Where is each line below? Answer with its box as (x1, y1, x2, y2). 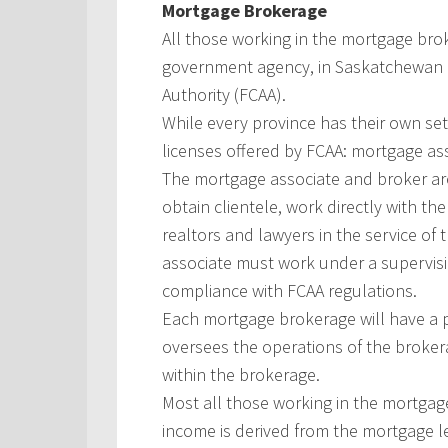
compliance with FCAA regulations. (162, 279, 417, 302)
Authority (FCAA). (162, 83, 286, 106)
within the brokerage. (162, 363, 320, 386)
